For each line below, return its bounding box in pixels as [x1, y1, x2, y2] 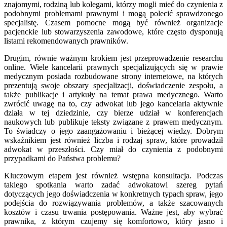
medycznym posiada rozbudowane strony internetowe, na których [4, 72, 223, 81]
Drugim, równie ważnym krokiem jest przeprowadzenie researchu [4, 54, 223, 63]
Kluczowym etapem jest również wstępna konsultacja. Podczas [4, 171, 223, 180]
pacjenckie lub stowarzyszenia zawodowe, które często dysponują [4, 27, 223, 36]
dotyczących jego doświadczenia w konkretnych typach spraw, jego [4, 190, 223, 199]
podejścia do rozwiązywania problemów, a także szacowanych [4, 199, 223, 208]
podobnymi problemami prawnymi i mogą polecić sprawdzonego [4, 9, 223, 18]
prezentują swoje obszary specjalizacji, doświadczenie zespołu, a [4, 81, 223, 90]
